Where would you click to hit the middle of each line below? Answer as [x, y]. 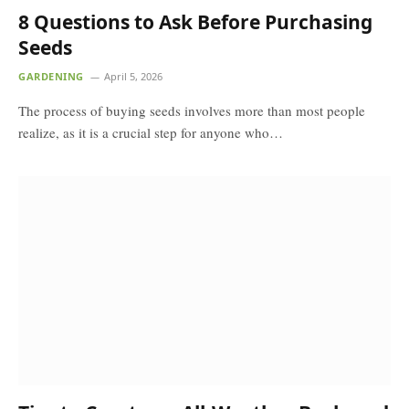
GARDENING [51, 76]
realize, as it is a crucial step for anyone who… [151, 132]
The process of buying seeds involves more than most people [192, 110]
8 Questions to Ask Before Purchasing [195, 21]
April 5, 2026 [133, 76]
